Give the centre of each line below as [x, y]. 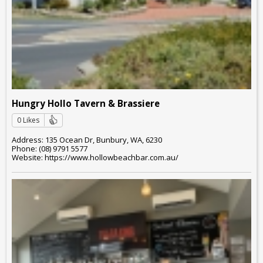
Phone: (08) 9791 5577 [50, 149]
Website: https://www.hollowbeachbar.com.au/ [95, 158]
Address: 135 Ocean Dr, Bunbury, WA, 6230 [87, 140]
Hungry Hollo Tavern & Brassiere [86, 103]
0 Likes [28, 120]
